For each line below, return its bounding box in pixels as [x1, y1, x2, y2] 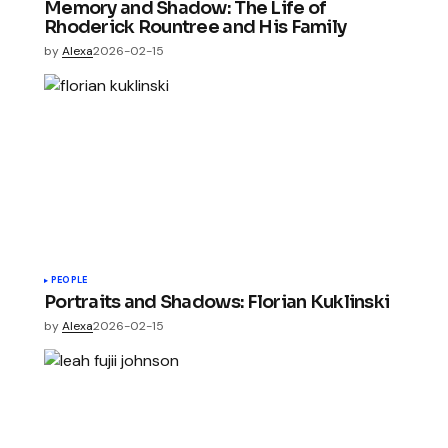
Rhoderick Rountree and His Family [44, 15, 347, 38]
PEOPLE [51, 274, 88, 287]
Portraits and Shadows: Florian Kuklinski [44, 291, 390, 314]
